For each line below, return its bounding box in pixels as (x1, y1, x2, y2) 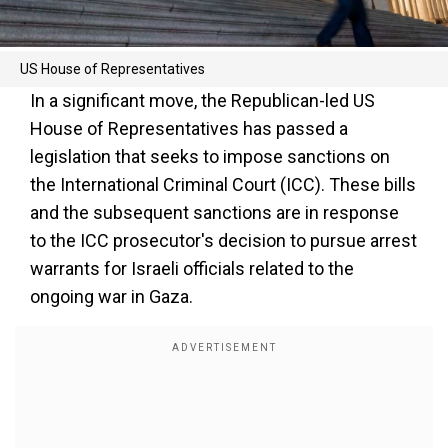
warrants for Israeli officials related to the (30, 258, 354, 279)
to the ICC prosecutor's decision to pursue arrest (30, 230, 417, 251)
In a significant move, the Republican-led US (30, 90, 375, 111)
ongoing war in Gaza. (30, 286, 193, 307)
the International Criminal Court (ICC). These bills (30, 174, 416, 195)
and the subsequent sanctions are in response (30, 202, 399, 223)
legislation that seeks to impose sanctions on (30, 146, 390, 167)
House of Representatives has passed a (30, 118, 348, 139)
